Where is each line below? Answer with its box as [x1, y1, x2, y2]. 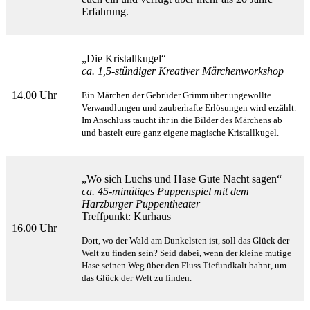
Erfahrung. [82, 6, 129, 18]
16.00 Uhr [12, 222, 57, 235]
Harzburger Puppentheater [82, 198, 200, 210]
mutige [265, 248, 291, 259]
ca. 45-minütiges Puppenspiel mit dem [82, 185, 249, 198]
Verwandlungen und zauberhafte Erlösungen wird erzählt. [82, 102, 296, 113]
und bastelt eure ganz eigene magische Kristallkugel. [82, 127, 279, 138]
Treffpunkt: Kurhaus [82, 210, 171, 223]
